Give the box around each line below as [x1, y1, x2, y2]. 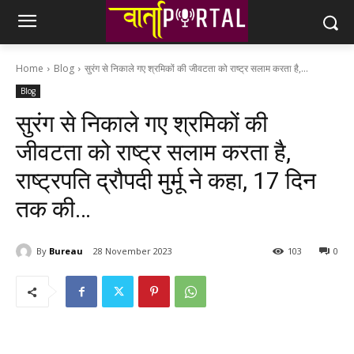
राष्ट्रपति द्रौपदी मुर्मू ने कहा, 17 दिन [16, 167, 316, 194]
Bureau [49, 244, 83, 257]
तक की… [16, 195, 91, 223]
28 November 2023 [93, 245, 172, 258]
